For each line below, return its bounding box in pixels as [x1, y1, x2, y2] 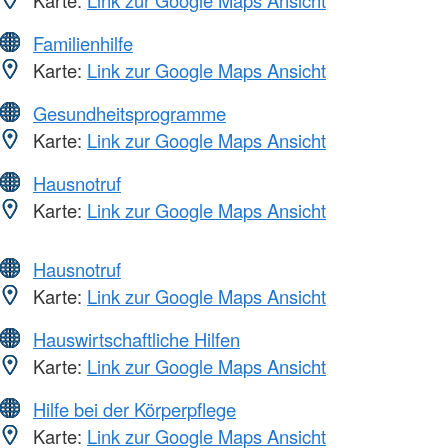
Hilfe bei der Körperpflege [33, 395, 236, 422]
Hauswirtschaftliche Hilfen [33, 325, 240, 352]
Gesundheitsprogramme [33, 99, 226, 126]
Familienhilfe [33, 29, 133, 56]
